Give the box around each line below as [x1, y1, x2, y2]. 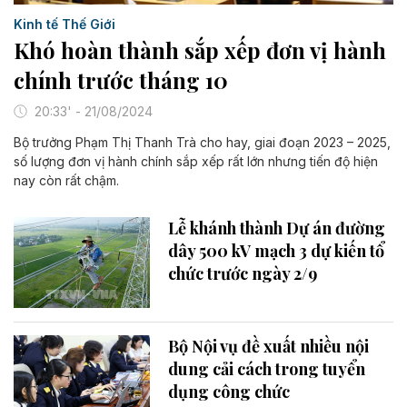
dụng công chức [168, 381, 290, 403]
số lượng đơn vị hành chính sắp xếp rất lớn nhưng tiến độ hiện [14, 154, 378, 170]
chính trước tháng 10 [14, 65, 228, 95]
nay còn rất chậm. [14, 173, 119, 189]
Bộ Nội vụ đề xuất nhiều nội [168, 335, 369, 358]
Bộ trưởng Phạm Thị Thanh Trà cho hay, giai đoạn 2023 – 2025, [14, 134, 391, 151]
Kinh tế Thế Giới [14, 16, 115, 33]
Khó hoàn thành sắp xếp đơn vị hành [14, 35, 386, 65]
